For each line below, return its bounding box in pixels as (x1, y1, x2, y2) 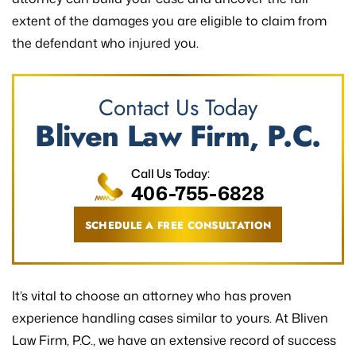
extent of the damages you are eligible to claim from (12, 11, 327, 29)
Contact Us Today (99, 91, 257, 124)
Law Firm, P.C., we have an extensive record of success (12, 331, 336, 349)
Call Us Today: (131, 164, 210, 182)
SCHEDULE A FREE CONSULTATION (84, 217, 272, 233)
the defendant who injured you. (12, 33, 199, 52)
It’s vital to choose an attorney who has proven (12, 286, 292, 304)
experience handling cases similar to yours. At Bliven (12, 308, 328, 327)
